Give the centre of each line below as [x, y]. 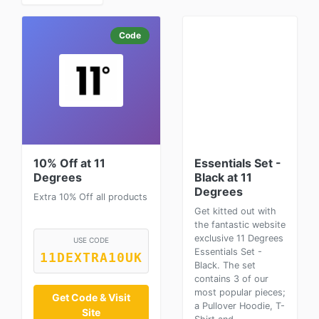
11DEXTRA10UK [91, 258]
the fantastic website [240, 225]
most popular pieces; [240, 292]
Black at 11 [223, 177]
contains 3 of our [231, 279]
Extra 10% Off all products [90, 197]
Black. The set [225, 265]
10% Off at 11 [69, 163]
